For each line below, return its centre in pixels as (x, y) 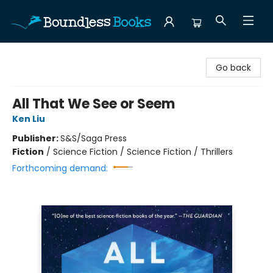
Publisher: (36, 138)
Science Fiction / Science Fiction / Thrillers (143, 152)
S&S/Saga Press (94, 138)
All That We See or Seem (94, 104)
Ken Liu (29, 119)
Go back (233, 68)
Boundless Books (44, 54)
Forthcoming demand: (60, 168)
